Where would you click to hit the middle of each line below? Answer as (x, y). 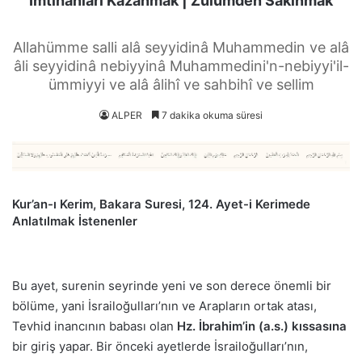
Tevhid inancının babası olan (95, 326)
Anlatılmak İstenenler (75, 221)
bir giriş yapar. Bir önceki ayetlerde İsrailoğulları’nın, (160, 347)
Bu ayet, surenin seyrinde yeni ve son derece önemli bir (172, 286)
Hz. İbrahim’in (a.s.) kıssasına (262, 326)
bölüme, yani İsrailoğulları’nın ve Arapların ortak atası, (164, 306)
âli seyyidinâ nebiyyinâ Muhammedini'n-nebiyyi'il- (181, 66)
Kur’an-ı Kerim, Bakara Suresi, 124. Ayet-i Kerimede (161, 204)
